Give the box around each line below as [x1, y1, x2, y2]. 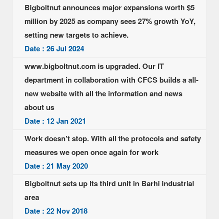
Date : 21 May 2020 [24, 160, 88, 171]
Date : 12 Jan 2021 [24, 115, 86, 126]
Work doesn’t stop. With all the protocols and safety [24, 133, 201, 144]
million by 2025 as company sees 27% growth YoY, [24, 16, 196, 26]
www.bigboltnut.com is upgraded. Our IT [24, 61, 164, 71]
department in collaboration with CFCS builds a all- [24, 74, 198, 85]
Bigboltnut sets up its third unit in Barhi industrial [24, 178, 194, 189]
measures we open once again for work [24, 147, 158, 157]
